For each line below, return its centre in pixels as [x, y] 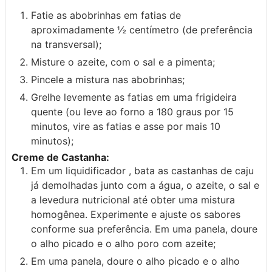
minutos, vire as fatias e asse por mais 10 [126, 126]
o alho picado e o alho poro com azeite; [123, 243]
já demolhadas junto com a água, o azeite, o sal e [145, 185]
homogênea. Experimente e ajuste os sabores [136, 214]
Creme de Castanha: [60, 157]
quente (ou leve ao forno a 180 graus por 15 [132, 111]
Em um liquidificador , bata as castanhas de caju [142, 170]
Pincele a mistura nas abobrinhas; [108, 79]
